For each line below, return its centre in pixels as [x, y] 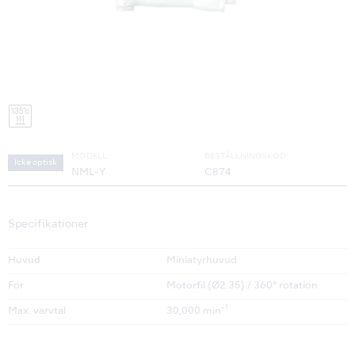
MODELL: [90, 157]
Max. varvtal [37, 312]
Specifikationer [48, 225]
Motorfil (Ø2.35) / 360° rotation [242, 286]
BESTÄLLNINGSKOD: [246, 157]
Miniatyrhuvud [202, 261]
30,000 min [194, 312]
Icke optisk [36, 163]
